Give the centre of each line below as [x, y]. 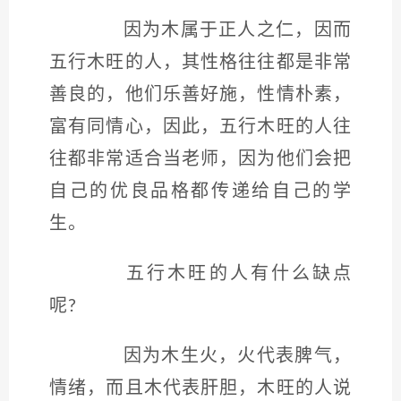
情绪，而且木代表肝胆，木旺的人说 [200, 388]
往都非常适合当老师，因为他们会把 [200, 159]
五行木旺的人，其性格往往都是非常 [200, 63]
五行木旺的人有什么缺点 [218, 274]
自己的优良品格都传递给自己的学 [200, 192]
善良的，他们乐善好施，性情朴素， [200, 95]
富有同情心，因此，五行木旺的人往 [200, 127]
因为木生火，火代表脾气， [218, 356]
